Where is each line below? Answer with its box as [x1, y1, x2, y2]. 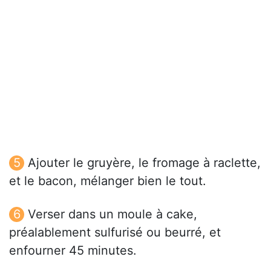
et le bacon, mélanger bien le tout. [9, 174, 206, 189]
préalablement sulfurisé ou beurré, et [9, 225, 221, 240]
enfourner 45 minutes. [9, 243, 137, 258]
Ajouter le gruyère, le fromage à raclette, [28, 155, 261, 171]
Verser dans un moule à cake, [28, 207, 197, 222]
